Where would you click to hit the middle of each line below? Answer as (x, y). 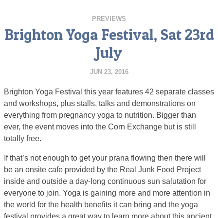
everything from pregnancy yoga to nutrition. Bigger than (100, 115)
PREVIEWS (109, 18)
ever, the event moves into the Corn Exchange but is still (100, 127)
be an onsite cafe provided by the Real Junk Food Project (102, 169)
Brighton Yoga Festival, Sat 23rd (109, 34)
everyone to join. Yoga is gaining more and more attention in (107, 193)
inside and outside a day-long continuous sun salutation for (105, 181)
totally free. (23, 138)
